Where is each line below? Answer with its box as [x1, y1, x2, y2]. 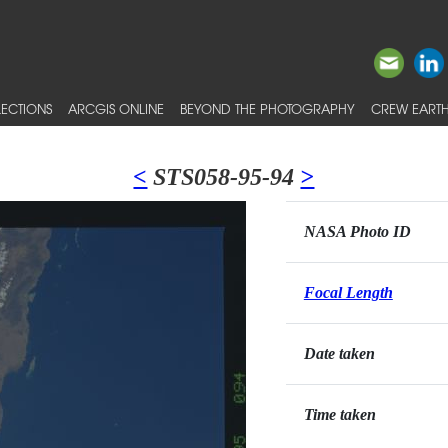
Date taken [303, 345, 375, 362]
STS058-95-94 [147, 164, 301, 190]
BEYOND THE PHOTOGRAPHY [180, 99, 355, 118]
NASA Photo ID [303, 223, 411, 240]
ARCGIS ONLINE [68, 99, 164, 118]
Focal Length [303, 284, 393, 301]
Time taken [303, 406, 376, 423]
